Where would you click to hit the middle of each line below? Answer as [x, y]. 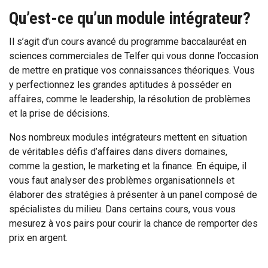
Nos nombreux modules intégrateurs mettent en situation [128, 137]
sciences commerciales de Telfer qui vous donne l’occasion [134, 56]
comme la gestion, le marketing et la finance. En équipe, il [128, 166]
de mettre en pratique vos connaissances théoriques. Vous [132, 70]
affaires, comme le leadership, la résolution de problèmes [130, 99]
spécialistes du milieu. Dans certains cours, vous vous [122, 209]
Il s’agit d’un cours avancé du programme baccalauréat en [128, 41]
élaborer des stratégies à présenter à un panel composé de [133, 194]
